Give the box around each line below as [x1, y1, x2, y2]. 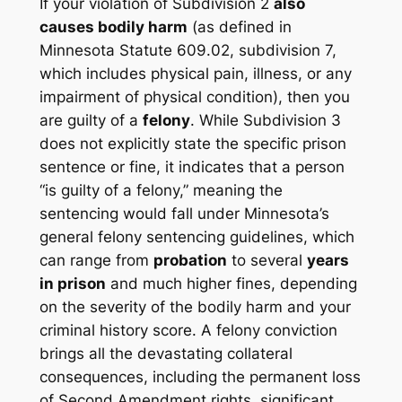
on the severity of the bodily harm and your [39, 297, 351, 316]
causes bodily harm [39, 17, 188, 36]
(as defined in [187, 17, 292, 36]
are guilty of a [39, 110, 143, 129]
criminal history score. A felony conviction [39, 320, 337, 339]
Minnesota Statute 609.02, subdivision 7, [39, 40, 336, 59]
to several [226, 250, 307, 269]
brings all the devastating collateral [39, 344, 293, 363]
